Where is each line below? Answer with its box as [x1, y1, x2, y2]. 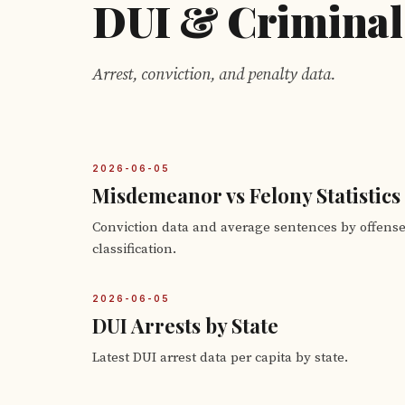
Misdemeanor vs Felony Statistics [92, 182, 400, 209]
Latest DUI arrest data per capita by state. [92, 349, 348, 366]
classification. [92, 240, 176, 258]
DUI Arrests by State [92, 312, 278, 339]
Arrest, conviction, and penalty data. [92, 64, 335, 85]
